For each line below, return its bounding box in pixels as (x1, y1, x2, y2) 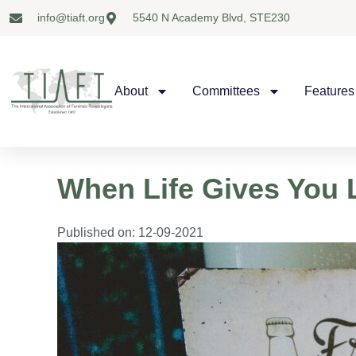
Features (304, 84, 354, 98)
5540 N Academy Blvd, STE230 (133, 11, 290, 24)
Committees (192, 84, 260, 98)
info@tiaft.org (37, 11, 105, 24)
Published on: (57, 226, 135, 239)
